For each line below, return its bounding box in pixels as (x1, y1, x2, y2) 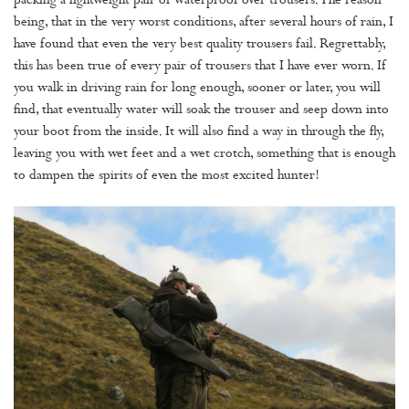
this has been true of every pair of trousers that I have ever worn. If (14, 59, 386, 76)
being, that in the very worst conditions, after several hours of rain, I (14, 16, 393, 32)
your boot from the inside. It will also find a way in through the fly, (14, 125, 383, 142)
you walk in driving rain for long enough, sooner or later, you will (14, 81, 381, 98)
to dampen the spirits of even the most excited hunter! (14, 169, 341, 185)
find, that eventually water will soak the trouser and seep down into (14, 103, 389, 120)
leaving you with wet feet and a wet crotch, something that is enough (14, 147, 395, 163)
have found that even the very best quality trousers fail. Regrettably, (14, 37, 385, 54)
